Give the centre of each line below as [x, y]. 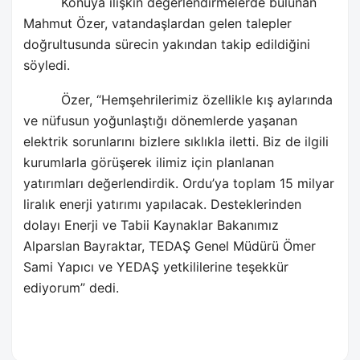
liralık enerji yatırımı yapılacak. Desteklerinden [162, 205]
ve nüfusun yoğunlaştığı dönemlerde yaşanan [160, 121]
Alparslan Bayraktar [82, 246]
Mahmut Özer [64, 23]
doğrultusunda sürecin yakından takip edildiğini [167, 44]
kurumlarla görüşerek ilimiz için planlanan [149, 163]
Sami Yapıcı [59, 267]
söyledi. [47, 65]
